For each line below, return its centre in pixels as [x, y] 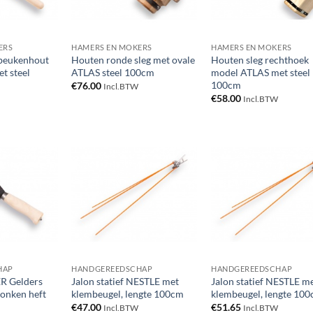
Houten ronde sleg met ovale [133, 59]
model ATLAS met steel [260, 72]
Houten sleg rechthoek [260, 59]
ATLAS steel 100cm [113, 72]
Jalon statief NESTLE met [125, 281]
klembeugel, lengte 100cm [128, 293]
